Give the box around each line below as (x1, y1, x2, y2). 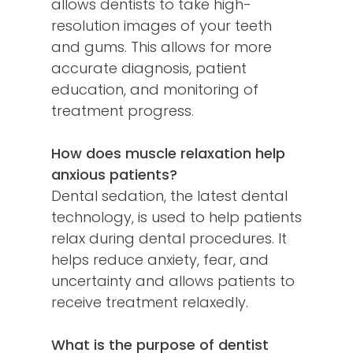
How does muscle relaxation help (51, 143, 285, 164)
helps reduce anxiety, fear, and (51, 250, 269, 270)
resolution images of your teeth (51, 16, 272, 36)
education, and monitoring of (51, 80, 258, 100)
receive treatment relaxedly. (51, 292, 248, 313)
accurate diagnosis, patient (51, 58, 247, 79)
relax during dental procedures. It (51, 229, 287, 249)
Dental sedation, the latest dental (51, 186, 288, 206)
